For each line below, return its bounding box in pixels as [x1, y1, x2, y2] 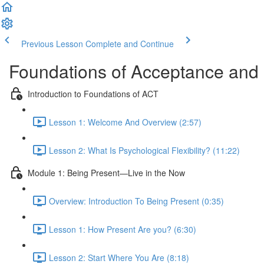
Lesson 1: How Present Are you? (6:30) [49, 223, 196, 235]
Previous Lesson [21, 38, 83, 49]
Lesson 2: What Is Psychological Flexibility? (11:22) [49, 144, 240, 156]
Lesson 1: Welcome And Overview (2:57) [49, 115, 202, 128]
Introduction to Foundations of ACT [28, 87, 159, 100]
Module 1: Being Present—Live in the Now [28, 166, 185, 179]
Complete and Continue [85, 38, 174, 49]
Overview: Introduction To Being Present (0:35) [49, 194, 224, 207]
